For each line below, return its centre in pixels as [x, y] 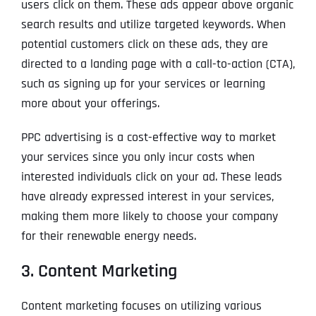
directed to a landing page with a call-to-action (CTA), [158, 64]
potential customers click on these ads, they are [144, 44]
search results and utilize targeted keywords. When [153, 25]
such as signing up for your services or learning [143, 84]
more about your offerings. [90, 104]
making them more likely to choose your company [149, 217]
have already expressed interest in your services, [147, 197]
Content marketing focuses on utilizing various [141, 306]
